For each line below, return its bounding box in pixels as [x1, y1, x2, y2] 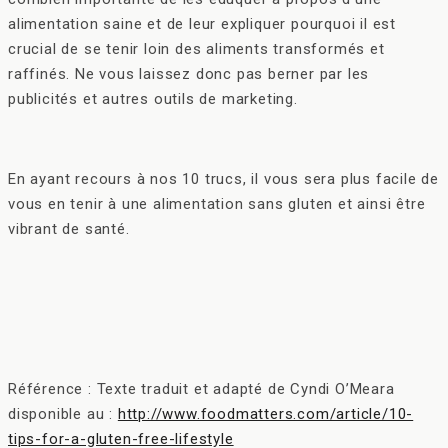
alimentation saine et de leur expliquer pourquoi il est [8, 15, 396, 34]
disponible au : [8, 405, 118, 424]
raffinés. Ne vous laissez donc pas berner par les [8, 65, 370, 84]
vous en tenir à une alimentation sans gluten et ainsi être [8, 195, 426, 214]
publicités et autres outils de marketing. [8, 90, 298, 109]
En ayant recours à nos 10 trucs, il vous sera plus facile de [8, 170, 439, 189]
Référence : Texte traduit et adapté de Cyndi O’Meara [8, 380, 395, 399]
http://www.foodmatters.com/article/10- [117, 405, 414, 424]
